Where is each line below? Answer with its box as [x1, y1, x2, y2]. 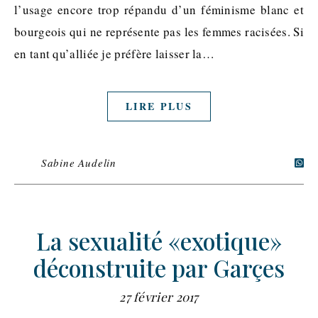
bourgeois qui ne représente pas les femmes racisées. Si [14, 23, 304, 40]
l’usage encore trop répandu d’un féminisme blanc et [14, 1, 304, 18]
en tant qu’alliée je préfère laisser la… [14, 45, 215, 62]
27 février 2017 [119, 289, 199, 305]
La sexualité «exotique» [36, 225, 282, 257]
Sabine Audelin [40, 155, 117, 170]
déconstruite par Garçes [33, 252, 285, 284]
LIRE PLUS [126, 99, 192, 114]
